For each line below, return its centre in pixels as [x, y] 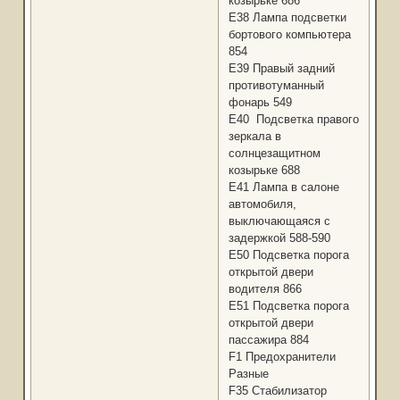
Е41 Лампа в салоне [283, 187]
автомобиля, [262, 204]
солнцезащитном [274, 154]
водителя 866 [265, 289]
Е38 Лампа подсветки [287, 18]
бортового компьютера [289, 35]
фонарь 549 [260, 103]
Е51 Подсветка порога [288, 306]
